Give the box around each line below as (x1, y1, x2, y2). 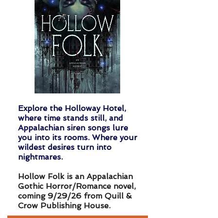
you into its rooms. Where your (18, 133, 137, 143)
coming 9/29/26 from (18, 191, 105, 201)
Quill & (105, 191, 132, 201)
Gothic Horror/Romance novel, (18, 182, 136, 191)
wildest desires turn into (18, 143, 111, 152)
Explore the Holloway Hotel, (18, 104, 126, 113)
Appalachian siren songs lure (18, 123, 128, 133)
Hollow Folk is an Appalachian (18, 172, 133, 182)
